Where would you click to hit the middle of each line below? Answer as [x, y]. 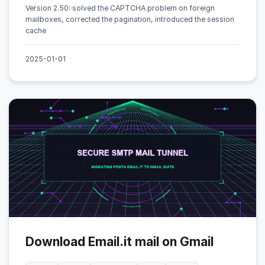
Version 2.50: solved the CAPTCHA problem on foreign [120, 8]
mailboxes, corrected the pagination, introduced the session [130, 19]
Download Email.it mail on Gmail [119, 241]
